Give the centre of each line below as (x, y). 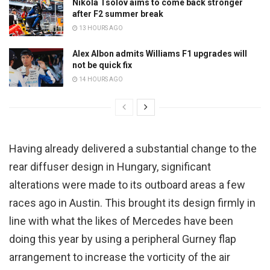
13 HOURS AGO (100, 28)
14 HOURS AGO (100, 79)
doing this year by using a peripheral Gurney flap (123, 239)
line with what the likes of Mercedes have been (121, 221)
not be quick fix (102, 65)
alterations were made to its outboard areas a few (127, 184)
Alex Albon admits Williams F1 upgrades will (160, 53)
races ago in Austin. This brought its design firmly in (132, 202)
